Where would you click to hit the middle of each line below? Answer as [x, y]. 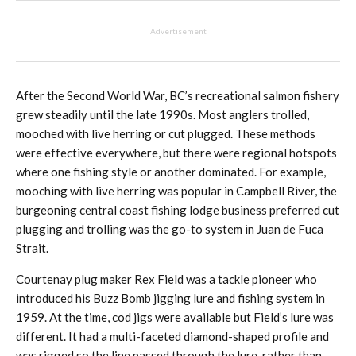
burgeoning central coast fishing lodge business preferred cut [178, 210]
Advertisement [178, 31]
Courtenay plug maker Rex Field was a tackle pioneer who [166, 279]
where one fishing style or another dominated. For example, [171, 172]
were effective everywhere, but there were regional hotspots [176, 153]
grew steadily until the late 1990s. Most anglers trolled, [163, 114]
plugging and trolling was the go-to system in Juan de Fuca [170, 229]
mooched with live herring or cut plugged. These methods [166, 133]
